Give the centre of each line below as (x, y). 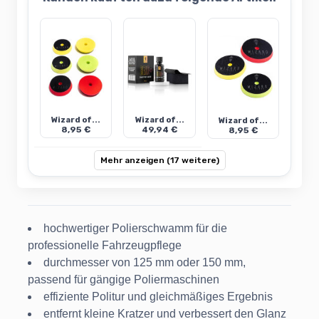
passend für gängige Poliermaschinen (124, 280)
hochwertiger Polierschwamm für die (135, 229)
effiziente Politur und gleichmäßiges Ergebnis (158, 297)
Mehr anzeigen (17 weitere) (159, 161)
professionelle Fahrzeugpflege (105, 246)
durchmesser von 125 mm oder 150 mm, (145, 263)
